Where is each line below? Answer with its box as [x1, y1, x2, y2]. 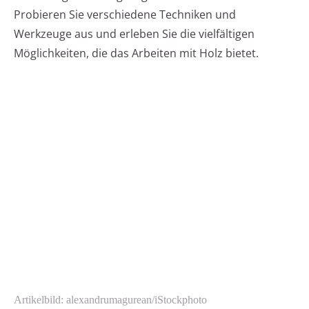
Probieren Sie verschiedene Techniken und [14, 7, 236, 23]
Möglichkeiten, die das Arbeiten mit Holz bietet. [14, 46, 259, 61]
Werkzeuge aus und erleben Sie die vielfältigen [14, 26, 255, 42]
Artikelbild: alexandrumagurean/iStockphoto [14, 294, 207, 306]
